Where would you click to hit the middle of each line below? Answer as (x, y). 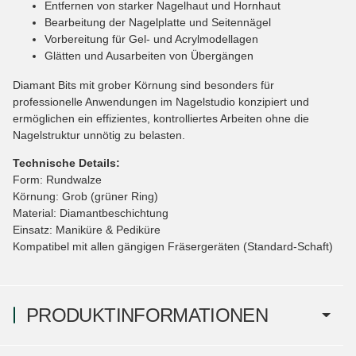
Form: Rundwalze (57, 179)
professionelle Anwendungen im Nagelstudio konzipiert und (161, 101)
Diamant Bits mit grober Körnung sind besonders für (143, 85)
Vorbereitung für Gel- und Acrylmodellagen (151, 39)
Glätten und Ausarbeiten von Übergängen (149, 55)
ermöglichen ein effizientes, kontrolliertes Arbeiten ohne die (161, 118)
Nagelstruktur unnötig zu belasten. (99, 135)
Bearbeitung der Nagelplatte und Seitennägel (158, 22)
